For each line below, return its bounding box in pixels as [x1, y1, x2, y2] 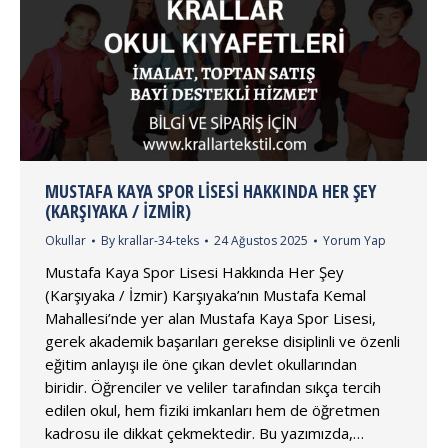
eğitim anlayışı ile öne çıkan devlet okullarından [45, 353, 357, 374]
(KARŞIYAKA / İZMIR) [45, 198, 191, 223]
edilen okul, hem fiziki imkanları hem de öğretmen [45, 399, 380, 420]
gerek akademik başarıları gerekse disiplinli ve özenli [45, 330, 400, 351]
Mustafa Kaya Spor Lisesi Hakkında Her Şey [45, 261, 344, 282]
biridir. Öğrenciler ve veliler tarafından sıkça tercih [45, 376, 381, 397]
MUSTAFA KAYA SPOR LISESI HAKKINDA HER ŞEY [45, 178, 376, 203]
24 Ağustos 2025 [214, 231, 308, 249]
